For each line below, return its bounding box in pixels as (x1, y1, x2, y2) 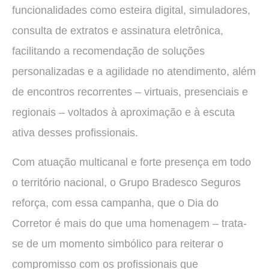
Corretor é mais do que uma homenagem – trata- (12, 217, 247, 229)
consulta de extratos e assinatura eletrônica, (12, 25, 223, 37)
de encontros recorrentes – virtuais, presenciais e (12, 86, 248, 98)
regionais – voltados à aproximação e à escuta (12, 106, 235, 119)
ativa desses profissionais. (12, 127, 138, 139)
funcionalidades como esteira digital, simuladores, (12, 4, 250, 17)
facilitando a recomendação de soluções (12, 45, 205, 58)
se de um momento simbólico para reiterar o (12, 237, 223, 250)
